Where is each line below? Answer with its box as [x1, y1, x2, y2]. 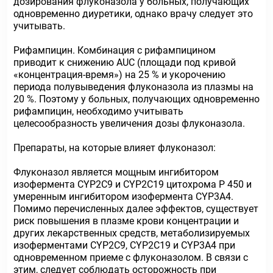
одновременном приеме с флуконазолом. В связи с [13, 252, 248, 263]
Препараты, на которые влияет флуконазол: [13, 142, 216, 154]
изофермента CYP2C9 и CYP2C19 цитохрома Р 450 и [13, 179, 252, 190]
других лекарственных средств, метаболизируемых [13, 227, 250, 239]
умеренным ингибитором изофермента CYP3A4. [13, 191, 233, 202]
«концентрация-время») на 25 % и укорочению [13, 69, 225, 80]
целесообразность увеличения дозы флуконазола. [13, 118, 245, 129]
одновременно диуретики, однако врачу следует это [13, 8, 253, 19]
